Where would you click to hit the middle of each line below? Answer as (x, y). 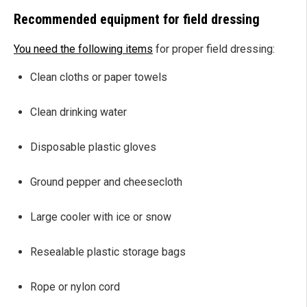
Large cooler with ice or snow (101, 217)
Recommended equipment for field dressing (137, 20)
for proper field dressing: (214, 49)
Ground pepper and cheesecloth (106, 182)
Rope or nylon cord (75, 287)
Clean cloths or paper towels (99, 77)
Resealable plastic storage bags (108, 252)
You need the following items (83, 49)
